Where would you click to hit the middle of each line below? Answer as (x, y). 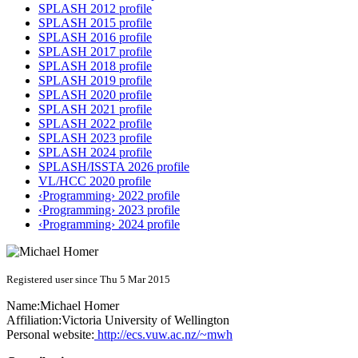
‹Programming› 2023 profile (109, 210)
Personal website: (50, 335)
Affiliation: (34, 320)
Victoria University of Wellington (145, 320)
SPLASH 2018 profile (95, 66)
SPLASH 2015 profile (95, 23)
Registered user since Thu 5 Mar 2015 (88, 280)
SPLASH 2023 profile (95, 138)
